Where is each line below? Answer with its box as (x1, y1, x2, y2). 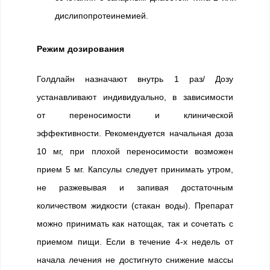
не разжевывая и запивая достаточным (37, 183, 233, 192)
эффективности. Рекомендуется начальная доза (37, 128, 233, 138)
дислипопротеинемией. (55, 11, 148, 20)
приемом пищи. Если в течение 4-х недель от (37, 237, 233, 246)
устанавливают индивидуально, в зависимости (37, 92, 233, 102)
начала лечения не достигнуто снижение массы (37, 255, 233, 265)
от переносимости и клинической (37, 110, 233, 120)
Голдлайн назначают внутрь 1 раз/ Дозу (37, 74, 233, 84)
